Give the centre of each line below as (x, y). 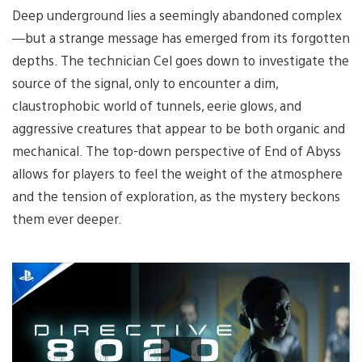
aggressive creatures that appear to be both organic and (179, 128)
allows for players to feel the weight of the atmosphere (177, 173)
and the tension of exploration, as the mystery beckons (176, 196)
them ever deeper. (67, 218)
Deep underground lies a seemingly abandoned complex (177, 15)
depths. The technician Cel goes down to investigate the (181, 60)
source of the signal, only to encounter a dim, (145, 82)
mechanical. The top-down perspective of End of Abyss (177, 150)
